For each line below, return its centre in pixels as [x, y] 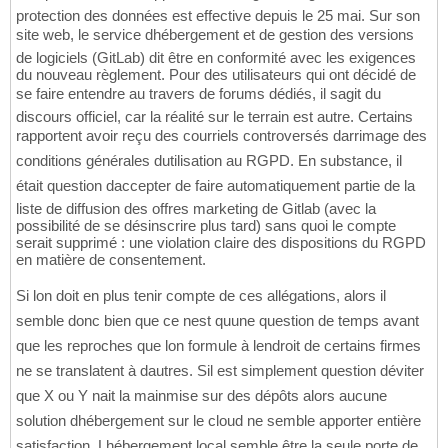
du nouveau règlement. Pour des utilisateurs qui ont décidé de [216, 75]
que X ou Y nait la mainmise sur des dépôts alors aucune [201, 396]
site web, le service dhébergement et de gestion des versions [215, 35]
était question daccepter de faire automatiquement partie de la [215, 186]
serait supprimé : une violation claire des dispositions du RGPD [221, 243]
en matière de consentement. [111, 260]
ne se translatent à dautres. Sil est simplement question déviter [220, 371]
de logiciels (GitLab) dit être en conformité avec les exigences [216, 58]
